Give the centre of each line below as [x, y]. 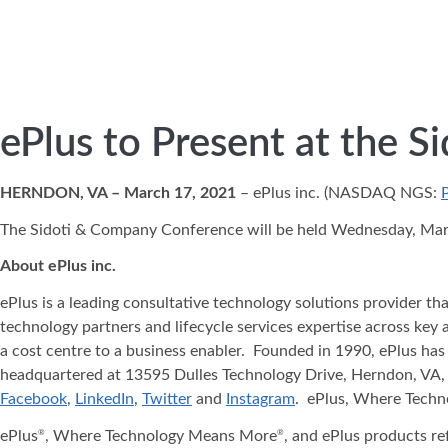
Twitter [167, 399]
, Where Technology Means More [161, 435]
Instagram [260, 399]
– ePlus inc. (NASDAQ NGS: [338, 192]
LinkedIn [104, 399]
